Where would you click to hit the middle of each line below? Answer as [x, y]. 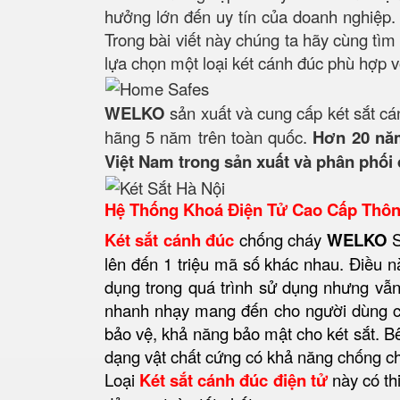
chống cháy [280, 240]
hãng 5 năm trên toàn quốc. [209, 137]
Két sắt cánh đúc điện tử [233, 380]
